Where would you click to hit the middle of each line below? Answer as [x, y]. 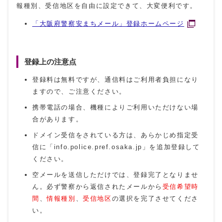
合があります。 [58, 119]
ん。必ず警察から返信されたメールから [97, 186]
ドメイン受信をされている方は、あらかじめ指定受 [115, 135]
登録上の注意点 [50, 61]
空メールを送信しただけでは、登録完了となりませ [115, 174]
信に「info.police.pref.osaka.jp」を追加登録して [116, 147]
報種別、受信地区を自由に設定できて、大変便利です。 [107, 5]
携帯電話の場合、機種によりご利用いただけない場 [115, 107]
